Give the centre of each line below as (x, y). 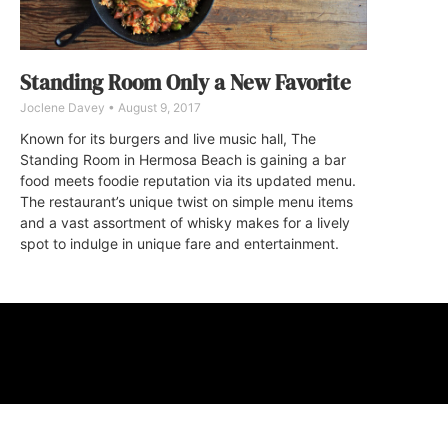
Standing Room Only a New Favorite (185, 83)
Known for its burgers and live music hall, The (168, 139)
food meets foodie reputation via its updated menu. (188, 181)
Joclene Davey (64, 108)
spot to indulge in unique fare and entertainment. (179, 244)
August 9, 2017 (158, 108)
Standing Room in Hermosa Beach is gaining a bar (183, 160)
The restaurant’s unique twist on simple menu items (186, 202)
